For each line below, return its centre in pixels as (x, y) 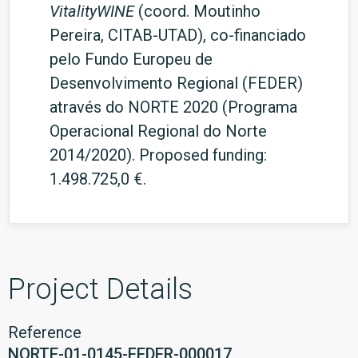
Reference (45, 332)
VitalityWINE (92, 11)
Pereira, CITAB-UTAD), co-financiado (178, 35)
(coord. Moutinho (197, 11)
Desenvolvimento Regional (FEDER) (176, 83)
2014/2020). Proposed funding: (158, 155)
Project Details (100, 289)
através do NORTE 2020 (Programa (173, 107)
